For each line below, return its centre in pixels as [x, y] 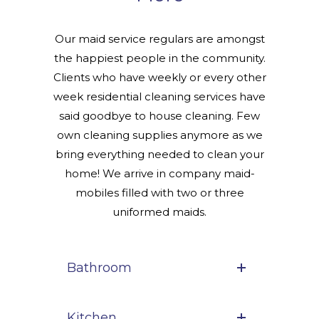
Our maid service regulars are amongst [159, 39]
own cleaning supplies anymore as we [159, 135]
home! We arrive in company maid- [159, 174]
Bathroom [99, 268]
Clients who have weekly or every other [159, 78]
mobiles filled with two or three [159, 193]
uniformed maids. [159, 212]
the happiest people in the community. [159, 58]
